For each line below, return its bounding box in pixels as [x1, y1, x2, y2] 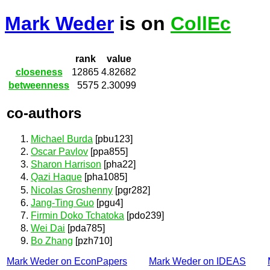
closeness [15, 67, 63, 78]
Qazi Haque [31, 172, 82, 183]
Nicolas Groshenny [31, 184, 113, 195]
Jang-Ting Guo [31, 197, 94, 208]
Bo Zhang [31, 236, 73, 246]
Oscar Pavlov [31, 146, 88, 157]
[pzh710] [73, 236, 112, 246]
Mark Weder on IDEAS [149, 256, 246, 267]
